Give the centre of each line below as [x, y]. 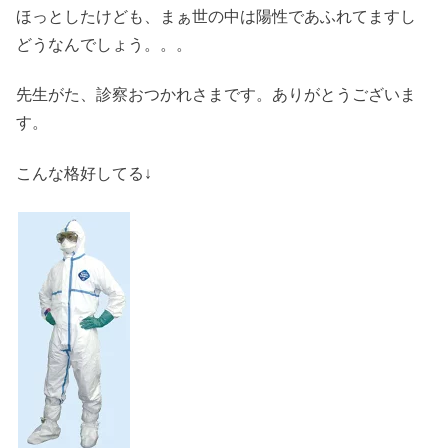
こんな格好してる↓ [84, 173]
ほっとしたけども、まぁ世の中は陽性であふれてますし [216, 16]
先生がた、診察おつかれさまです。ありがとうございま [216, 95]
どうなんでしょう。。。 [104, 44]
